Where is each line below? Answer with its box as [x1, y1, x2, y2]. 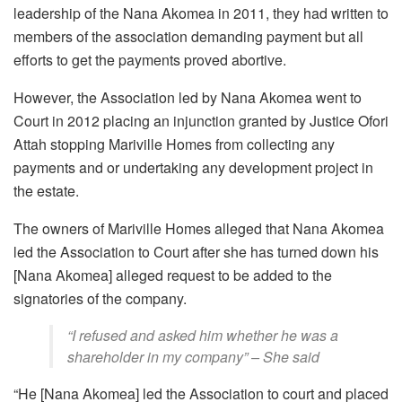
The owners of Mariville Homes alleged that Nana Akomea [13, 218, 384, 240]
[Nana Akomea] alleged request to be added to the [13, 265, 332, 286]
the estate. [13, 180, 79, 202]
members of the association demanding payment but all [13, 26, 363, 48]
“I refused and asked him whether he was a [67, 325, 338, 346]
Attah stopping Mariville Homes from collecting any [13, 134, 335, 155]
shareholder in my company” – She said [67, 346, 319, 368]
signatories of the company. [13, 288, 187, 310]
